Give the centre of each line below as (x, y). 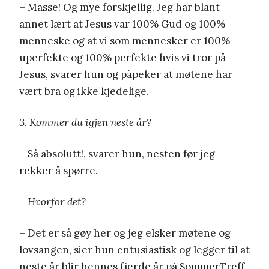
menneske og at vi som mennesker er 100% (125, 41)
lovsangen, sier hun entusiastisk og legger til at (134, 249)
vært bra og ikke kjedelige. (84, 91)
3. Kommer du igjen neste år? (85, 122)
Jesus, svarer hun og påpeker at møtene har (126, 74)
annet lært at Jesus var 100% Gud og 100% (122, 24)
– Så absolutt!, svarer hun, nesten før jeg (117, 153)
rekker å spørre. (59, 170)
